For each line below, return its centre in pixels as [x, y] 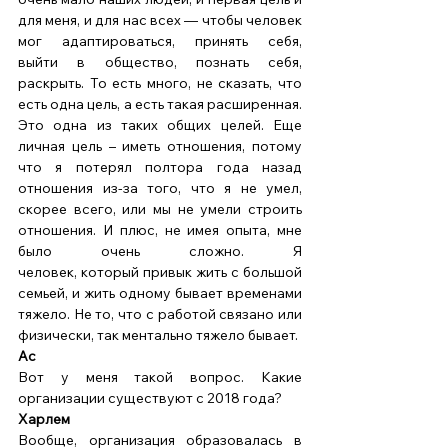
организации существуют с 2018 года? [151, 398]
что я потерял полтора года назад [160, 167]
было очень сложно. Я [160, 251]
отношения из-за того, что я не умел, [160, 188]
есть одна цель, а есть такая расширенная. [160, 104]
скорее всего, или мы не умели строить [160, 209]
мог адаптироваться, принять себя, [160, 41]
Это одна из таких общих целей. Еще [160, 125]
